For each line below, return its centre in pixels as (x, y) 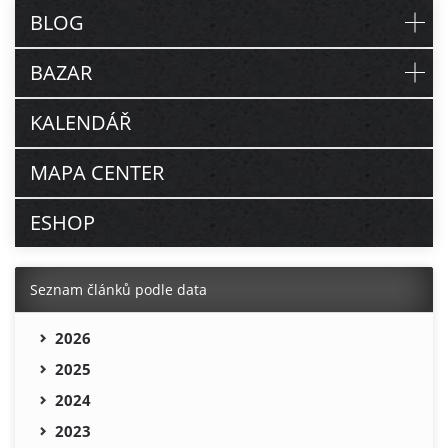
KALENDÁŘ (80, 123)
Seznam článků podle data (118, 290)
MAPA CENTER (97, 173)
